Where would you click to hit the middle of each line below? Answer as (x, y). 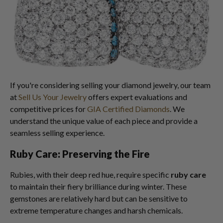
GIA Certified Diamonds (128, 109)
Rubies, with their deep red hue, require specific (90, 174)
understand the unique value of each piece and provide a (104, 121)
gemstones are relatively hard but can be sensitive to (99, 198)
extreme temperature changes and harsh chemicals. (96, 210)
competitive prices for (49, 109)
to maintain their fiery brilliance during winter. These (98, 186)
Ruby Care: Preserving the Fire (80, 154)
